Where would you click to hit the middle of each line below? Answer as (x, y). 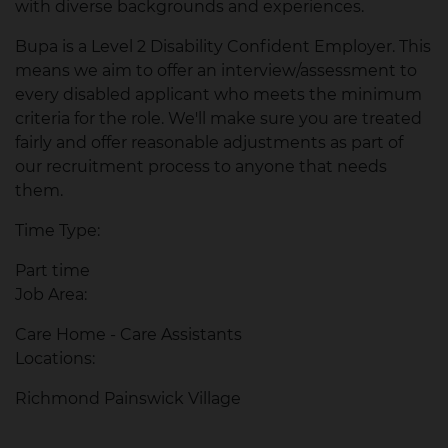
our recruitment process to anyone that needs (201, 166)
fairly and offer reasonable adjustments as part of (209, 142)
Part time (52, 270)
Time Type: (57, 230)
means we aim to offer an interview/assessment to (216, 70)
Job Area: (51, 294)
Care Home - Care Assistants (128, 334)
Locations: (55, 358)
